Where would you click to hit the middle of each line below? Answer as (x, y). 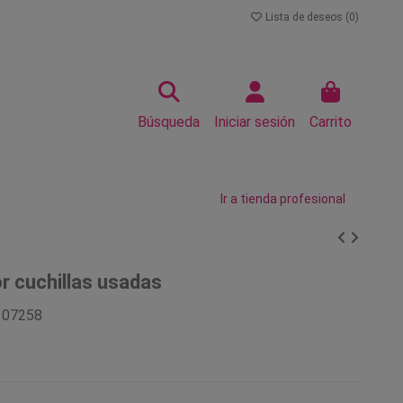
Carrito (331, 122)
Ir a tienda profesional (283, 199)
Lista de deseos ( (306, 17)
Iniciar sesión (255, 122)
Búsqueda (169, 122)
